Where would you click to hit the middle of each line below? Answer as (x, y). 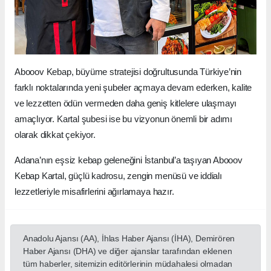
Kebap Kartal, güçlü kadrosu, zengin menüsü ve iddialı (118, 175)
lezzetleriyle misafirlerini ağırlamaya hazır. (94, 191)
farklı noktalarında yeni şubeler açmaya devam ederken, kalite (133, 87)
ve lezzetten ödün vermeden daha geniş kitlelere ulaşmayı (126, 103)
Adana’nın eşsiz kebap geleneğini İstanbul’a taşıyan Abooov (129, 160)
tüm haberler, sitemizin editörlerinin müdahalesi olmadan (128, 263)
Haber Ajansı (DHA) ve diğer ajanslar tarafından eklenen (128, 251)
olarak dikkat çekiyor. (55, 134)
